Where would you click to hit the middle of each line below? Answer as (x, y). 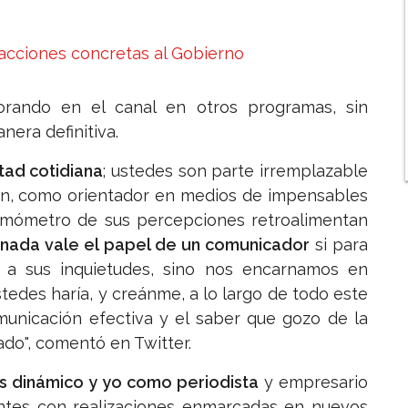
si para (342, 245)
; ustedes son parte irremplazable (236, 171)
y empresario (313, 382)
